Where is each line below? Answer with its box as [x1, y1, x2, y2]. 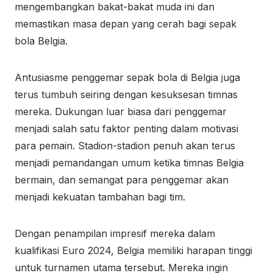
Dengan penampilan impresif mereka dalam [15, 227, 215, 239]
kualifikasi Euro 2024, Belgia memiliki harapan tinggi [15, 244, 252, 257]
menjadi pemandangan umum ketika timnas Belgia [15, 157, 244, 169]
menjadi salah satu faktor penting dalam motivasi [15, 122, 238, 135]
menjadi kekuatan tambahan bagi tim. [15, 191, 185, 203]
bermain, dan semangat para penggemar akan [15, 174, 229, 186]
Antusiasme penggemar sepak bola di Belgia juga [15, 71, 240, 83]
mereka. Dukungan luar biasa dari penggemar [15, 105, 227, 118]
